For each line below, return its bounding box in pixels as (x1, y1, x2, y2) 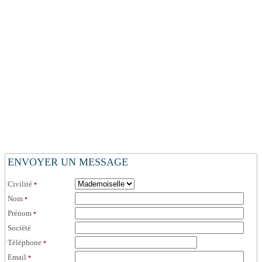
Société (8, 223, 32, 232)
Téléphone (8, 237, 42, 247)
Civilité (8, 179, 33, 188)
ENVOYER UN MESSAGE (8, 156, 129, 168)
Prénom (8, 208, 32, 218)
